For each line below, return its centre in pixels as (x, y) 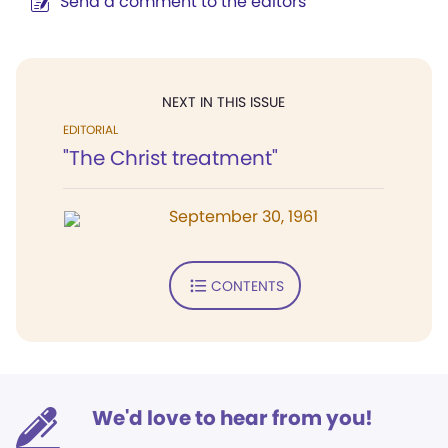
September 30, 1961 (243, 216)
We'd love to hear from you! (232, 418)
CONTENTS (247, 285)
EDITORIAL (90, 129)
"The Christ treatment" (170, 158)
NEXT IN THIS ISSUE (223, 102)
